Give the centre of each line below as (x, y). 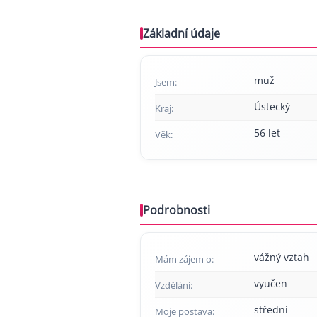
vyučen (271, 283)
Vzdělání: (174, 285)
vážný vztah (282, 257)
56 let (267, 133)
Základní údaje (181, 33)
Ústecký (272, 106)
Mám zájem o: (184, 259)
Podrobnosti (177, 210)
